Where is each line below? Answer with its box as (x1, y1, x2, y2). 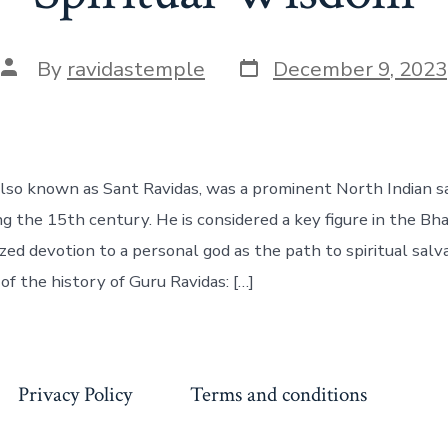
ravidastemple (67, 55, 205, 84)
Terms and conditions (189, 381, 367, 409)
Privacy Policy (17, 381, 132, 409)
